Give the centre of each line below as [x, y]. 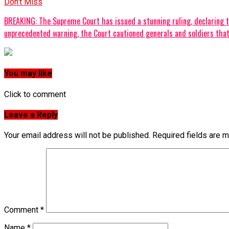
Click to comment [35, 94]
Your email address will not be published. [77, 135]
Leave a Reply [31, 114]
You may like [28, 74]
